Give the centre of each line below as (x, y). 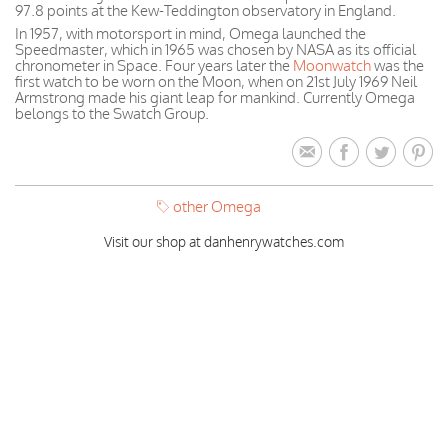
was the (397, 65)
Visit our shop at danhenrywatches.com (224, 241)
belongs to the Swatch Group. (112, 113)
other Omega (216, 206)
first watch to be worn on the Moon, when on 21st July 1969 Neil (216, 81)
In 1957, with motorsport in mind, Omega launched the (190, 33)
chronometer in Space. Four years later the (154, 65)
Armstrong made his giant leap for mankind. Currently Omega (215, 97)
